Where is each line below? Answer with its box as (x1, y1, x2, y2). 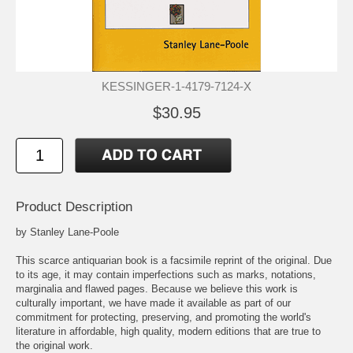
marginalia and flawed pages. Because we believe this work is (16, 283, 298, 295)
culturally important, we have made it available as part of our (16, 297, 291, 310)
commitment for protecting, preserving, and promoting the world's (16, 311, 311, 324)
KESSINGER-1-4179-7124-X (102, 80, 251, 93)
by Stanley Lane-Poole (16, 226, 119, 239)
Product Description (16, 199, 132, 215)
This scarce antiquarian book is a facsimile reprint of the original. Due (16, 255, 332, 267)
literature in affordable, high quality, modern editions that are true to (16, 325, 321, 338)
